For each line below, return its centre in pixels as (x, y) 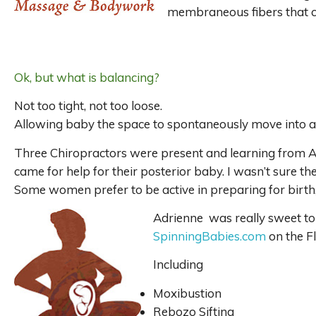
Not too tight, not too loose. (88, 106)
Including (178, 265)
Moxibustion (187, 293)
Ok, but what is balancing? (87, 77)
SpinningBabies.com (211, 236)
